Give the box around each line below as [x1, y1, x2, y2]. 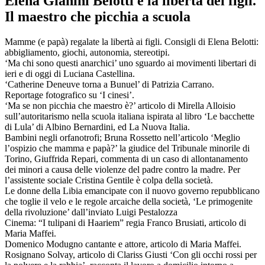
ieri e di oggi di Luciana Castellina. [5, 68, 135, 79]
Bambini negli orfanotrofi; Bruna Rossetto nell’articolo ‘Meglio [5, 132, 240, 143]
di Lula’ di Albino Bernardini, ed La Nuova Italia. [5, 121, 190, 132]
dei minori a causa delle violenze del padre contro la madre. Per [5, 164, 240, 174]
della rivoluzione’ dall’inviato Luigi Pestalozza [5, 206, 177, 217]
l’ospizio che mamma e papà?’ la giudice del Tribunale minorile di [5, 143, 250, 153]
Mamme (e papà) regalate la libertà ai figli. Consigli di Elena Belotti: [5, 36, 258, 47]
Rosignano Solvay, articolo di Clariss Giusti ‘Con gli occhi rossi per [5, 249, 257, 260]
